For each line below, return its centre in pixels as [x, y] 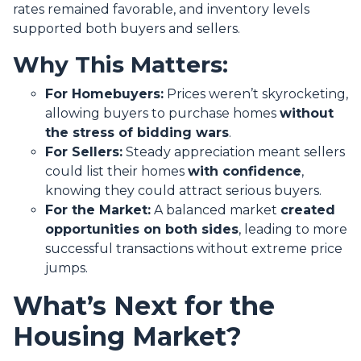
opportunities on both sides [142, 230]
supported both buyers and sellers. [127, 29]
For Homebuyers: [104, 94]
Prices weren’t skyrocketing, [256, 94]
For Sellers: [84, 152]
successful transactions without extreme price [194, 249]
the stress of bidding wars [137, 133]
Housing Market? [127, 337]
